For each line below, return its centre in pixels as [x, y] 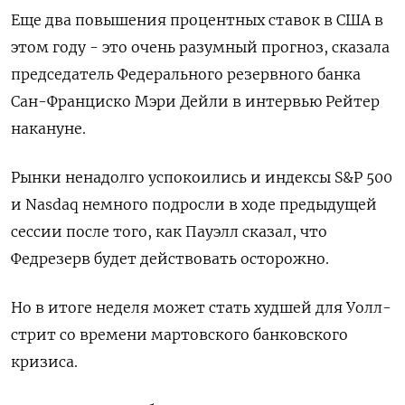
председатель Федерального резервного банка [186, 75]
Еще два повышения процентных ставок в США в [197, 20]
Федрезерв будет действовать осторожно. [170, 259]
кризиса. [44, 362]
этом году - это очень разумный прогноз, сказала [200, 47]
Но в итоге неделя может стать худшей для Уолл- [201, 308]
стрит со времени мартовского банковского [179, 335]
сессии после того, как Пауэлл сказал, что [169, 232]
